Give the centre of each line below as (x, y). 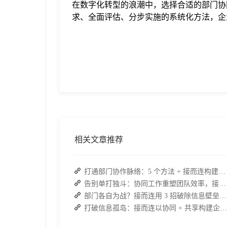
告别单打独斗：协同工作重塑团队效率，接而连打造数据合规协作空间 (222, 184)
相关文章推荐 (99, 140)
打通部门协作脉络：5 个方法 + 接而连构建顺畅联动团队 (222, 172)
